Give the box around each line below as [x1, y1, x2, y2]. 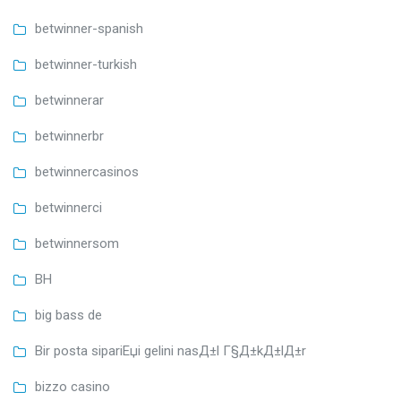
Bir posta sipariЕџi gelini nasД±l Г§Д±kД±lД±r [35, 343, 306, 360]
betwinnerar [35, 92, 104, 109]
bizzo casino [35, 379, 110, 396]
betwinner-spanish [35, 21, 143, 38]
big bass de [35, 307, 102, 324]
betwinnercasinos [35, 164, 139, 181]
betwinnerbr [35, 128, 104, 145]
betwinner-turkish [35, 56, 137, 73]
